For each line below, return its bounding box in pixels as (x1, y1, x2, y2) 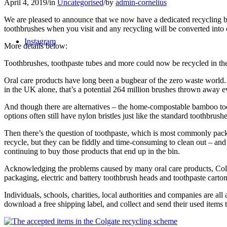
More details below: (4, 41, 67, 50)
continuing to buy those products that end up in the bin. (4, 146, 180, 156)
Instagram (24, 37, 56, 46)
